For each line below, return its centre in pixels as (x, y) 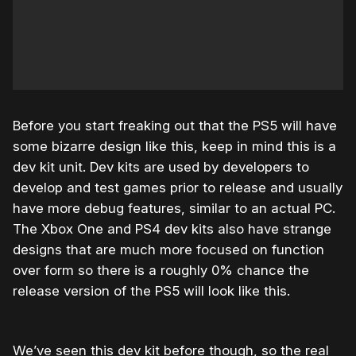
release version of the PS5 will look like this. (151, 290)
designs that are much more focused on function (168, 249)
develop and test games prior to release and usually (178, 187)
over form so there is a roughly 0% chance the (161, 270)
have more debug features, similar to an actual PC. (174, 208)
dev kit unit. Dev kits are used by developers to (161, 166)
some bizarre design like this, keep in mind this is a (174, 146)
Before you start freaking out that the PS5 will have (175, 125)
